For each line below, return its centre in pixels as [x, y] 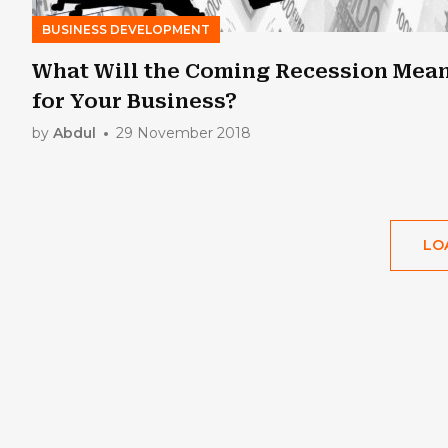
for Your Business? [134, 100]
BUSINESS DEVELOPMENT [126, 29]
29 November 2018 [183, 133]
